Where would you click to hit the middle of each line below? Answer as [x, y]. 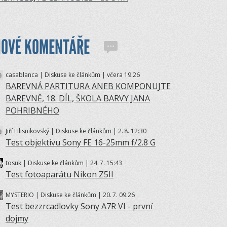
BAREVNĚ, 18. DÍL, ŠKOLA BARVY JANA [78, 98]
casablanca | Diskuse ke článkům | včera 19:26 [73, 74]
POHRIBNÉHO [32, 110]
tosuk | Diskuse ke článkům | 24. [52, 163]
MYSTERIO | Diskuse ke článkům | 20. [59, 195]
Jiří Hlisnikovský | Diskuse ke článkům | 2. [64, 131]
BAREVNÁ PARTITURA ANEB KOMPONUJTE [88, 86]
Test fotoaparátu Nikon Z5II [60, 174]
